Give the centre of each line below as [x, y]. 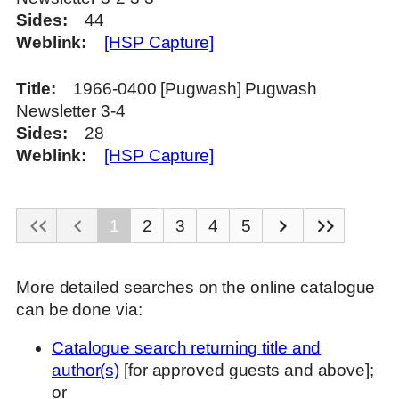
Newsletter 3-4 [71, 111]
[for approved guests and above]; [247, 370]
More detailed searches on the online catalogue [196, 287]
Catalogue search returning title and [187, 348]
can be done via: [79, 309]
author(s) [86, 370]
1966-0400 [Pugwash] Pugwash [195, 89]
